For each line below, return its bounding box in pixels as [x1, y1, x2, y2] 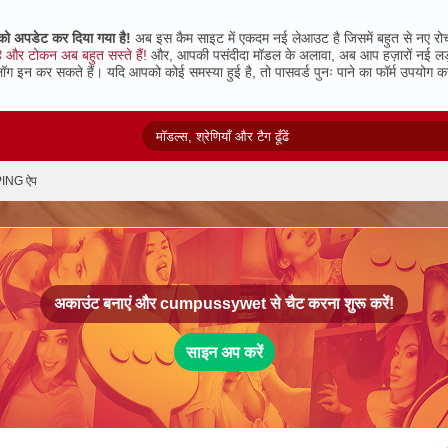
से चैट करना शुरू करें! [266, 295, 394, 312]
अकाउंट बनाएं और [54, 295, 160, 312]
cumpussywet [160, 295, 266, 312]
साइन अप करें [185, 343, 263, 361]
